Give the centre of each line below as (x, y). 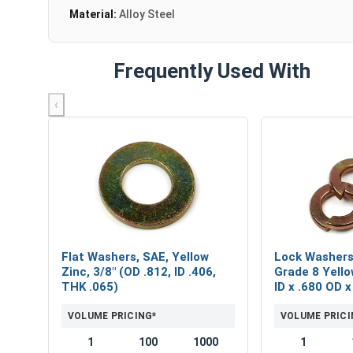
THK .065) (90, 286)
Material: (94, 14)
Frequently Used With (212, 71)
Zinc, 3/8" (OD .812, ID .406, (139, 271)
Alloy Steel (147, 14)
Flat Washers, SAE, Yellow (135, 256)
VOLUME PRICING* (112, 316)
